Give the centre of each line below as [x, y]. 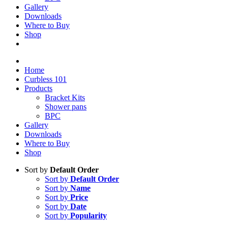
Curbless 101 [46, 79]
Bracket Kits [65, 97]
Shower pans [66, 107]
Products [38, 88]
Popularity [89, 216]
